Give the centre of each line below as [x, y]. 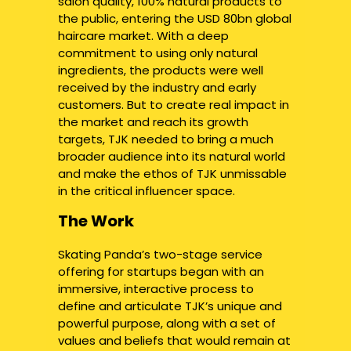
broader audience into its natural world [172, 156]
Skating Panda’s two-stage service [160, 254]
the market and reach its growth [153, 122]
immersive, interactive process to [156, 289]
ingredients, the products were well [161, 70]
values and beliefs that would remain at [174, 340]
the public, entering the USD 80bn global [175, 18]
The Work [96, 221]
